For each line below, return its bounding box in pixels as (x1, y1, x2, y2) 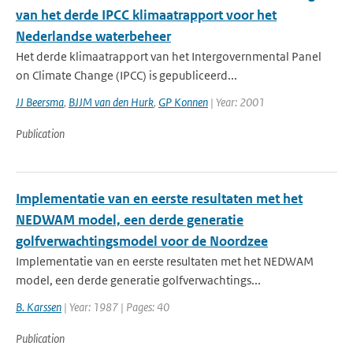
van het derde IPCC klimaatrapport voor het (16, 6, 277, 24)
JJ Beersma (16, 95, 64, 110)
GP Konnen (158, 95, 208, 110)
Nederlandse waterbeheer (16, 28, 171, 45)
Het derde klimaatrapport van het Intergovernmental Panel (16, 49, 321, 64)
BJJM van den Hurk (69, 95, 154, 110)
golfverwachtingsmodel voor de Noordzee (16, 232, 268, 250)
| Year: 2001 (208, 95, 265, 110)
